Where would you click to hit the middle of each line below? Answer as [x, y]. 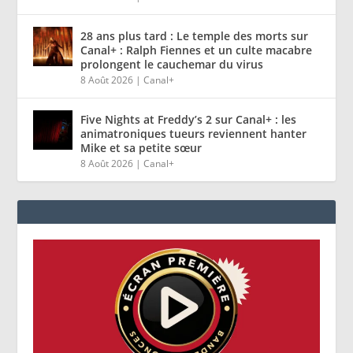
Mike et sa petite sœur [141, 147]
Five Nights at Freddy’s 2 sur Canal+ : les [189, 119]
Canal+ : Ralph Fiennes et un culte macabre [197, 50]
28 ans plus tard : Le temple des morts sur [195, 35]
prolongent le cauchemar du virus [172, 64]
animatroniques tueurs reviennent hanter [194, 133]
